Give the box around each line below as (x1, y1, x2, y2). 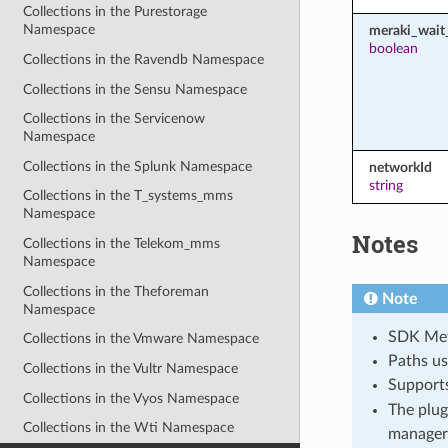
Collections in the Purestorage (23, 4, 208, 20)
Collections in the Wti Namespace (23, 420, 235, 436)
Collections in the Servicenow (23, 111, 206, 127)
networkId (368, 159, 432, 175)
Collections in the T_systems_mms (23, 188, 234, 204)
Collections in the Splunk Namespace (23, 158, 253, 174)
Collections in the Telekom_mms (23, 236, 221, 251)
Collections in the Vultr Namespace (23, 360, 239, 376)
